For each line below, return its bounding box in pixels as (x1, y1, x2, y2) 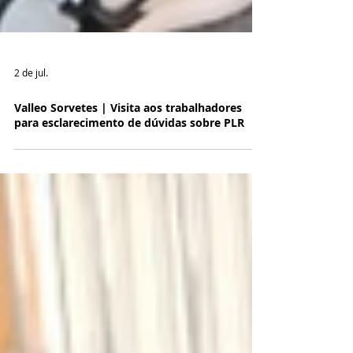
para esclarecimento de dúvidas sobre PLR (14, 150, 244, 165)
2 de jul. (14, 101, 48, 113)
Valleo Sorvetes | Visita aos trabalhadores (14, 135, 242, 150)
